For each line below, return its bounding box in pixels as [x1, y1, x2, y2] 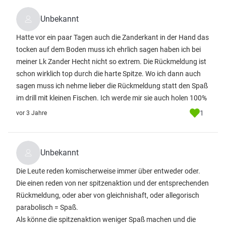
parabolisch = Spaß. [16, 203, 78, 211]
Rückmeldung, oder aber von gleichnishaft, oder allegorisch [16, 191, 199, 199]
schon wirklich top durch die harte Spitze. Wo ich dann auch [16, 70, 201, 78]
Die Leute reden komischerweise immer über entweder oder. [16, 167, 200, 175]
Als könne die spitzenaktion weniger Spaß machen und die [16, 215, 196, 223]
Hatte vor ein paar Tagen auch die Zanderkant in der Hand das [16, 33, 209, 41]
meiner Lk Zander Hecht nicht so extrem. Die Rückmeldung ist [16, 58, 206, 66]
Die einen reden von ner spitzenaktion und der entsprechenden [16, 179, 209, 187]
